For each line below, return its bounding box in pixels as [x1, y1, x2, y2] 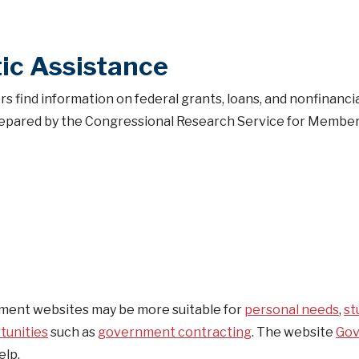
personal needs [244, 302, 339, 317]
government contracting [98, 325, 252, 340]
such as [48, 325, 98, 340]
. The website [252, 325, 336, 340]
